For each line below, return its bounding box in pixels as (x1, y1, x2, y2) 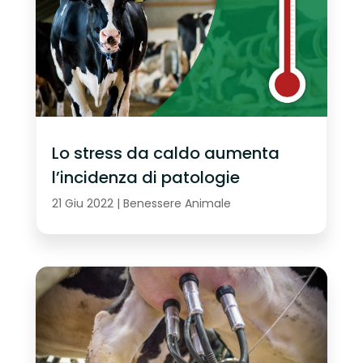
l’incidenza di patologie (51, 165, 240, 189)
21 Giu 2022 (51, 194, 113, 211)
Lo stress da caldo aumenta (51, 141, 280, 164)
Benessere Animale (122, 194, 231, 211)
